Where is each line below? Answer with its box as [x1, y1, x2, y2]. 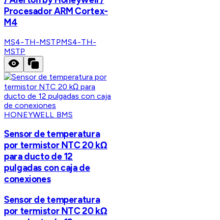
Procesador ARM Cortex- [4, 5, 108, 17]
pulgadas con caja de [4, 162, 90, 174]
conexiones [4, 173, 51, 185]
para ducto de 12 [4, 151, 73, 163]
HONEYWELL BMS [4, 110, 73, 119]
